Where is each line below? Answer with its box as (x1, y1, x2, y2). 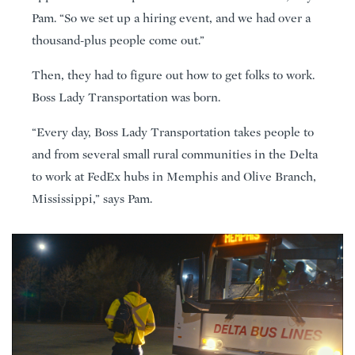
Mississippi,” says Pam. (32, 191, 152, 206)
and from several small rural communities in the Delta (32, 147, 318, 162)
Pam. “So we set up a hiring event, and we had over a (32, 10, 311, 25)
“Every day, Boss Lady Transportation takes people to (32, 124, 314, 139)
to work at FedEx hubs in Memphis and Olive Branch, (32, 169, 316, 184)
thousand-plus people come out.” (32, 32, 204, 48)
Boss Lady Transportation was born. (32, 90, 220, 105)
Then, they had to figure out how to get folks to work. (32, 67, 315, 82)
